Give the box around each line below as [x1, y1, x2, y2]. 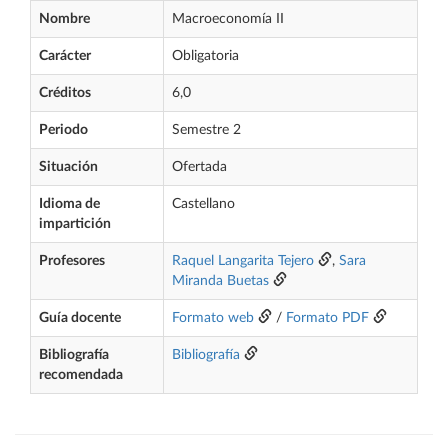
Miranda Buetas [172, 274, 269, 288]
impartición [39, 217, 111, 231]
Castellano [172, 197, 235, 211]
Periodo [39, 123, 88, 137]
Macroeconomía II [172, 12, 284, 26]
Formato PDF [286, 311, 369, 325]
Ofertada [172, 160, 227, 174]
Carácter [39, 49, 91, 63]
